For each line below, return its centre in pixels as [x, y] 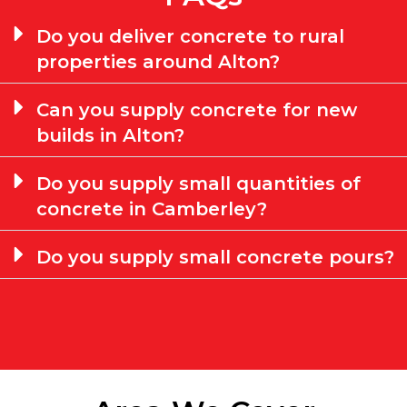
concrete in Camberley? [152, 208]
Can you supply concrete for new [197, 109]
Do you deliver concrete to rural [190, 36]
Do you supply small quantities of [199, 183]
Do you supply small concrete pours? [215, 257]
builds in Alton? [110, 135]
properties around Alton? [158, 61]
